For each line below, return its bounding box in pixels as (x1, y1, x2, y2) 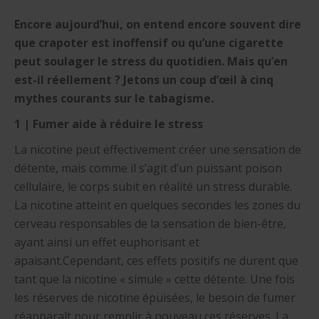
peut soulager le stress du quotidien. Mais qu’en (14, 53, 288, 69)
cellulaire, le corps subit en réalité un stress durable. (14, 179, 292, 194)
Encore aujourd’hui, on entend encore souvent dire (14, 16, 301, 32)
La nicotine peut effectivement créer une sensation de (14, 142, 301, 157)
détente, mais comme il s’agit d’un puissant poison (14, 160, 282, 176)
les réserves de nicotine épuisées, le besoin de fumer (14, 290, 296, 305)
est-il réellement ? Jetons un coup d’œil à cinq (14, 72, 273, 88)
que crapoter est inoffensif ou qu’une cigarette (14, 35, 283, 51)
